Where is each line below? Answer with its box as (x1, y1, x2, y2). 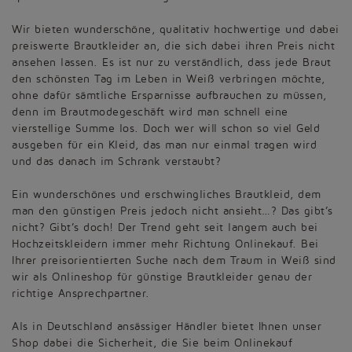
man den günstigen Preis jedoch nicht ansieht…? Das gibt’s (12, 205, 333, 218)
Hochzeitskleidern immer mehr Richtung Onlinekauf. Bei (12, 238, 319, 251)
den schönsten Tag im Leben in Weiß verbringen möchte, (12, 73, 325, 86)
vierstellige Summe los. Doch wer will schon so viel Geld (12, 123, 320, 135)
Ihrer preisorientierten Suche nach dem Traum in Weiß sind (12, 255, 336, 267)
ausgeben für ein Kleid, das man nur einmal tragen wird (12, 139, 317, 152)
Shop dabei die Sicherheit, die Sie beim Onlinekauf (12, 337, 292, 350)
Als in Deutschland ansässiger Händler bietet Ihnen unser (12, 321, 321, 333)
